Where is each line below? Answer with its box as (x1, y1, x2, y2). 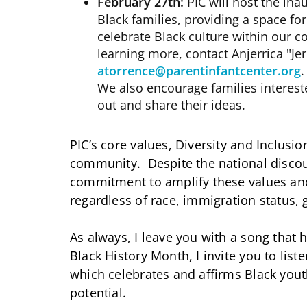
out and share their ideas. (97, 96, 245, 113)
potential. (70, 284, 127, 301)
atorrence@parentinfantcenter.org (97, 62, 301, 79)
